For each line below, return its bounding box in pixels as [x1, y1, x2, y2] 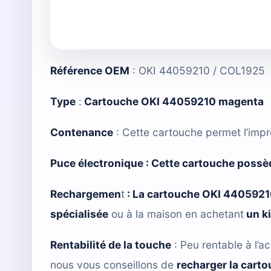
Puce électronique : [50, 156, 151, 169]
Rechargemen [50, 187, 121, 200]
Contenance [50, 125, 113, 139]
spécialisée [50, 207, 108, 220]
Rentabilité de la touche [50, 238, 171, 251]
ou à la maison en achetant [108, 207, 244, 220]
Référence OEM [50, 64, 129, 77]
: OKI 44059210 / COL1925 [129, 64, 265, 77]
